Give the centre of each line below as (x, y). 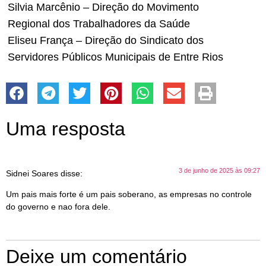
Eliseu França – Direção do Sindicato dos (106, 40)
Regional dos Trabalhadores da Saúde (99, 23)
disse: (72, 173)
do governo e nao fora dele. (58, 207)
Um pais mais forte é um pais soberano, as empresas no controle (129, 194)
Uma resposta (66, 129)
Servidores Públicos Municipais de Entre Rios (115, 57)
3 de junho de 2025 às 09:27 (219, 170)
